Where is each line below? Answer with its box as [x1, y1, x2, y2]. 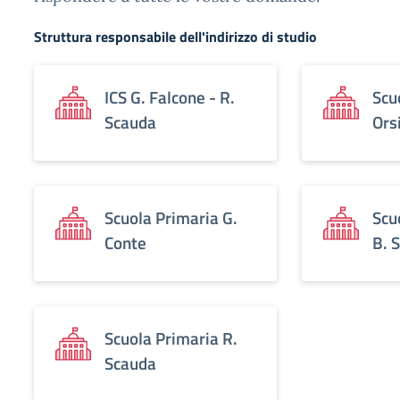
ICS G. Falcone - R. [104, 84, 235, 110]
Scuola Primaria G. [104, 204, 237, 230]
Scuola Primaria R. [104, 325, 237, 351]
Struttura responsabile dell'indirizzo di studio [34, 26, 317, 47]
